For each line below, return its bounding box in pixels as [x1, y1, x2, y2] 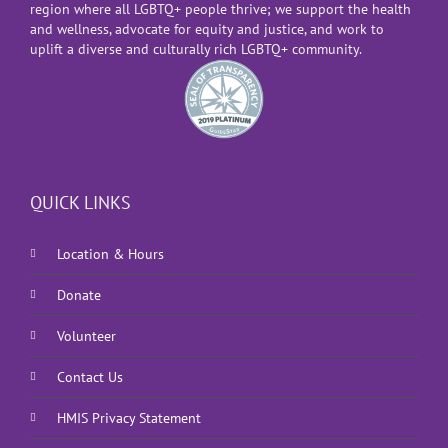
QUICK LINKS [30, 191, 131, 215]
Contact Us [57, 368, 123, 387]
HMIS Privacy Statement [57, 409, 201, 428]
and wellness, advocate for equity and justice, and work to [30, 20, 384, 39]
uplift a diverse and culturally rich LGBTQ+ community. [30, 40, 362, 59]
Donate [57, 286, 101, 305]
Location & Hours [57, 245, 164, 264]
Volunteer [57, 327, 116, 346]
